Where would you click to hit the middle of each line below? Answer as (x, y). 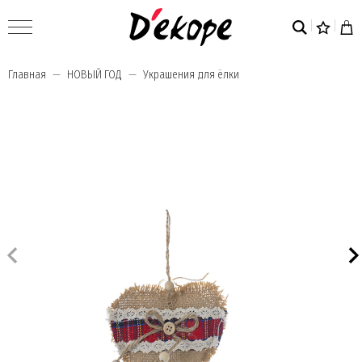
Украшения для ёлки (191, 75)
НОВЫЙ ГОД (95, 75)
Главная (27, 75)
